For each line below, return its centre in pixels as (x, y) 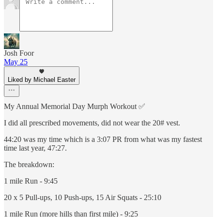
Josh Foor (19, 53)
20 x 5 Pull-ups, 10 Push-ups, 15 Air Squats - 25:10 (83, 198)
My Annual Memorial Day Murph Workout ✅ (75, 107)
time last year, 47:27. (35, 148)
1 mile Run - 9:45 (31, 181)
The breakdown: (29, 165)
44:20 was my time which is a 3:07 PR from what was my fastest (103, 139)
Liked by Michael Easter (42, 80)
